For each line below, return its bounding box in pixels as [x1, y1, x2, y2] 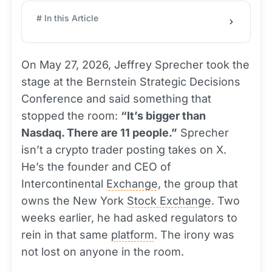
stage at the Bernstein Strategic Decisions [21, 75, 240, 88]
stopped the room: [21, 109, 121, 122]
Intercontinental [21, 177, 106, 190]
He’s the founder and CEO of [21, 160, 171, 173]
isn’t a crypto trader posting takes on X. [21, 143, 226, 156]
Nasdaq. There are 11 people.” [21, 126, 177, 139]
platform [111, 228, 154, 241]
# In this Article [36, 13, 98, 23]
